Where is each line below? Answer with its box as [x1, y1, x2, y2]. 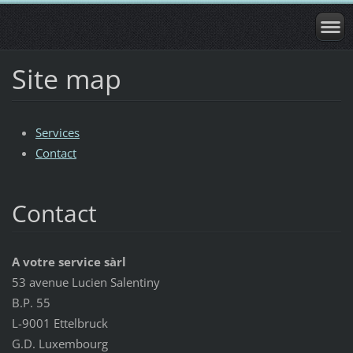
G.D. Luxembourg [11, 335, 108, 351]
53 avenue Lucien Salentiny [11, 273, 160, 290]
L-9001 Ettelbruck [11, 314, 108, 331]
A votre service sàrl [11, 253, 126, 269]
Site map [11, 60, 121, 97]
